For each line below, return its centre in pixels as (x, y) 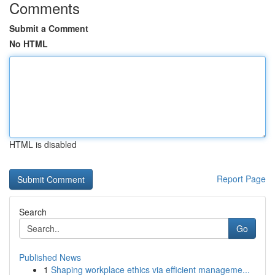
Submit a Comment (49, 28)
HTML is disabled (43, 144)
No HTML (29, 44)
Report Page (241, 179)
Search (33, 212)
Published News (50, 257)
